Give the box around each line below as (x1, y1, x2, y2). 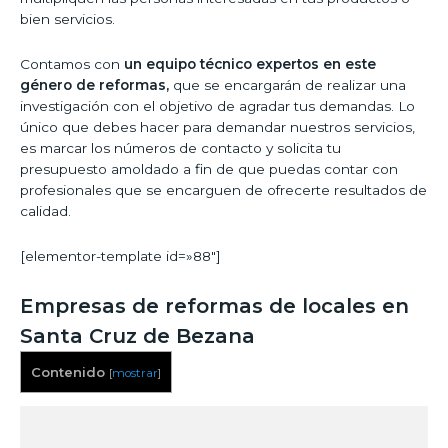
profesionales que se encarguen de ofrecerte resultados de (20, 182, 427, 199)
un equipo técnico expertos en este (124, 56, 376, 73)
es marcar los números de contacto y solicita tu (20, 140, 341, 157)
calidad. (20, 203, 71, 220)
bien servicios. (20, 11, 115, 28)
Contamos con (20, 56, 124, 73)
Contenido (31, 364, 105, 381)
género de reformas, (20, 77, 169, 94)
